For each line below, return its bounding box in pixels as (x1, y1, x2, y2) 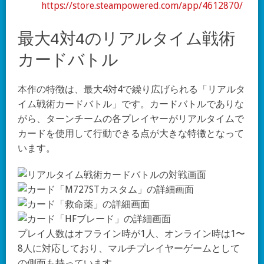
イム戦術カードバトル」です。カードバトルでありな (18, 98, 244, 110)
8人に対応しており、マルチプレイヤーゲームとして (18, 243, 240, 254)
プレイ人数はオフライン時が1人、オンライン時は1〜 (18, 228, 245, 239)
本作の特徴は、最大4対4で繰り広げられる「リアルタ (18, 84, 245, 95)
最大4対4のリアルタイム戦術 (18, 29, 235, 48)
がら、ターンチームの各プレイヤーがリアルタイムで (18, 113, 244, 124)
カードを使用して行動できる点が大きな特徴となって (18, 128, 244, 139)
